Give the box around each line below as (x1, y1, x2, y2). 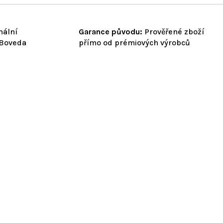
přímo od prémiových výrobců (79, 37, 190, 47)
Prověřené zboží (142, 26, 204, 36)
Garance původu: (79, 26, 142, 36)
